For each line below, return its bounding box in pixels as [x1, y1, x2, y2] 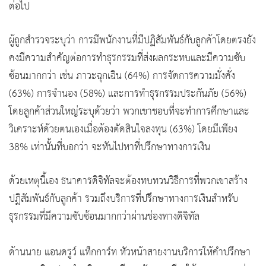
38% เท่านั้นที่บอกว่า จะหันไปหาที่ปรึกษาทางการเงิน [9, 138, 210, 157]
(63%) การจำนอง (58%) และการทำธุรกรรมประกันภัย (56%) [9, 84, 246, 103]
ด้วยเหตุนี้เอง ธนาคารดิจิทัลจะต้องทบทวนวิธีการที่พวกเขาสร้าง [9, 172, 248, 191]
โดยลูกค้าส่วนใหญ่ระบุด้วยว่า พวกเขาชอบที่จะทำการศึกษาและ [9, 102, 249, 121]
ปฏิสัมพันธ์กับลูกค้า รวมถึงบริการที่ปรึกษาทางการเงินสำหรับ [9, 189, 238, 208]
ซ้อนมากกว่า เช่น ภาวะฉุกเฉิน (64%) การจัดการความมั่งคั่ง [9, 66, 235, 85]
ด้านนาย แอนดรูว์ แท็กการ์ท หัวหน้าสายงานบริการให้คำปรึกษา [9, 243, 251, 262]
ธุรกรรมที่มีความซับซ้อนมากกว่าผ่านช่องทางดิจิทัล [9, 207, 199, 226]
